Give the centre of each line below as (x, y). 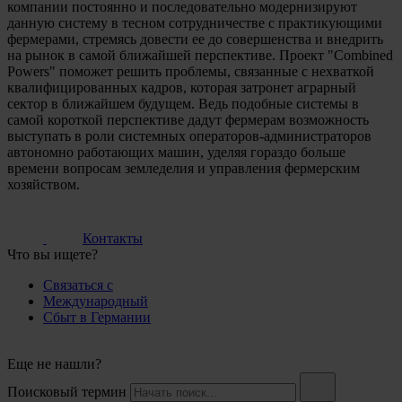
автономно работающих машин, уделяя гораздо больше (176, 152)
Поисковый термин (67, 391)
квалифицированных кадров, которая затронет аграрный (182, 87)
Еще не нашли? (54, 363)
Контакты (113, 238)
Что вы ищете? (52, 254)
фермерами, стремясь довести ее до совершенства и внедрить (195, 39)
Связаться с (78, 284)
